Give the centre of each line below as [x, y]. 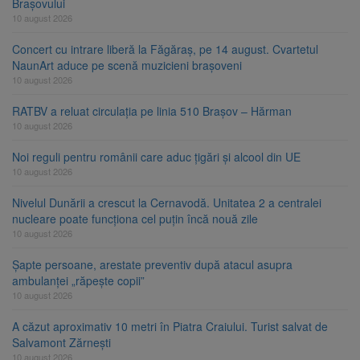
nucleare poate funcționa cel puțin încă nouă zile [135, 219]
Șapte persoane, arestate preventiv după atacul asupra [152, 265]
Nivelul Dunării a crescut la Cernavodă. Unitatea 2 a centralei [167, 203]
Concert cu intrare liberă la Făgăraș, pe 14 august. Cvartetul [165, 49]
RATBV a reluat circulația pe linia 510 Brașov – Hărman [152, 111]
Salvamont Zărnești [61, 343]
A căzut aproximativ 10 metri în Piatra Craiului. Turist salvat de [170, 327]
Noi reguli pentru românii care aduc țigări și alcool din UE [156, 157]
